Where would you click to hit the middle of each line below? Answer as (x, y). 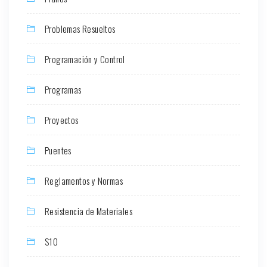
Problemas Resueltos (80, 29)
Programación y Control (85, 59)
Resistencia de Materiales (89, 211)
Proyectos (62, 120)
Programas (63, 90)
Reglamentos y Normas (84, 181)
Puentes (58, 150)
